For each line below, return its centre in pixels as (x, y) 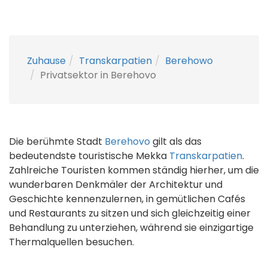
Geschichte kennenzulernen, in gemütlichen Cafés (127, 199)
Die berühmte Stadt (57, 141)
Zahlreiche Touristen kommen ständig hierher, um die (134, 170)
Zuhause (46, 61)
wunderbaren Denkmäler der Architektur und (116, 185)
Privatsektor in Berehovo (98, 75)
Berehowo (189, 61)
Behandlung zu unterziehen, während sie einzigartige (131, 228)
